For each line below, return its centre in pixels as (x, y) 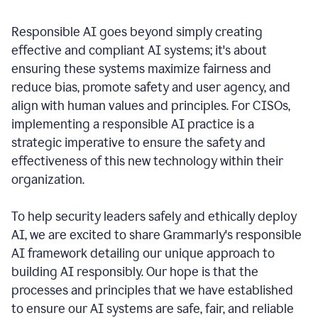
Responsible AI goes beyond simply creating (137, 32)
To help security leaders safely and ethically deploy (154, 216)
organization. (48, 180)
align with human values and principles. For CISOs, (151, 106)
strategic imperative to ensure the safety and (138, 143)
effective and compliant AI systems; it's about (139, 50)
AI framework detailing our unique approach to (143, 253)
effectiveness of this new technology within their (147, 161)
